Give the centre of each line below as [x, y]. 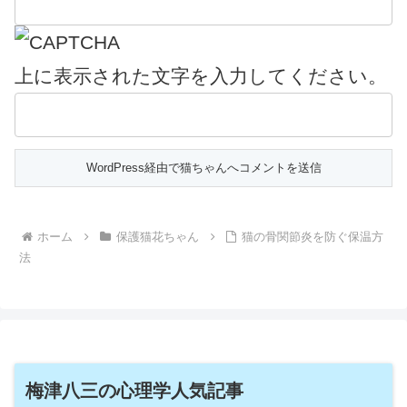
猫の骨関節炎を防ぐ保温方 [313, 236]
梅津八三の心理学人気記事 [134, 390]
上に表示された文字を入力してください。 [201, 75]
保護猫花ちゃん [157, 236]
